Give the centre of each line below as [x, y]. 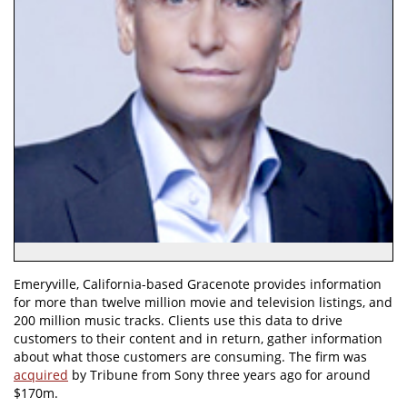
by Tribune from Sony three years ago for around [219, 375]
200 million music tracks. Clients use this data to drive [178, 321]
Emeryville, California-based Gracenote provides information [198, 284]
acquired [41, 375]
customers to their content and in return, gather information [198, 339]
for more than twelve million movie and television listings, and [203, 303]
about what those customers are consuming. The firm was [190, 357]
